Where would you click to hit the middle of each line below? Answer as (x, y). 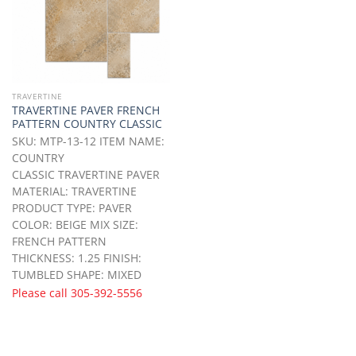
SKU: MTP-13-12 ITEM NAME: (88, 141)
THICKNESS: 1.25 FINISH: (76, 258)
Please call (41, 292)
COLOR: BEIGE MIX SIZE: (75, 225)
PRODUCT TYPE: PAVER (72, 208)
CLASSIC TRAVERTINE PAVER (85, 175)
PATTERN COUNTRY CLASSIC (87, 124)
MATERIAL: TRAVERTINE (74, 192)
